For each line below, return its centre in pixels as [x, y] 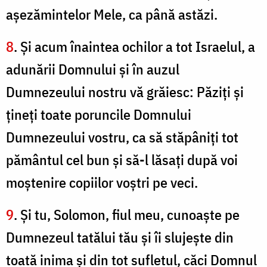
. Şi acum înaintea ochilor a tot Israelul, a [134, 47]
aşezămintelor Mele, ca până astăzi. [112, 15]
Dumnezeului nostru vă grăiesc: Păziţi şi [125, 92]
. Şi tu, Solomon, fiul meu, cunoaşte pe [127, 215]
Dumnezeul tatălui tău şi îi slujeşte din [120, 237]
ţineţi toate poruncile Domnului [99, 115]
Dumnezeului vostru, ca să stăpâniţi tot [122, 137]
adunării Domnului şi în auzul [93, 69]
